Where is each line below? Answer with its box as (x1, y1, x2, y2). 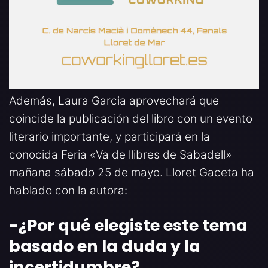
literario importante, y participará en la (9, 130, 210, 144)
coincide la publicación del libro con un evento (9, 112, 252, 126)
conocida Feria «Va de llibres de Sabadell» (9, 148, 232, 162)
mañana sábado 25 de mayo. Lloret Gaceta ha (9, 166, 254, 180)
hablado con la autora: (9, 184, 127, 198)
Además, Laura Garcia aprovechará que (9, 94, 219, 108)
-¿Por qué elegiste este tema (9, 214, 248, 237)
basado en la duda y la (9, 235, 200, 258)
